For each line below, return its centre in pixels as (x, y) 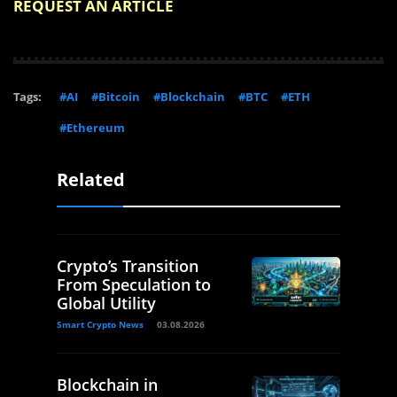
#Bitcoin (116, 97)
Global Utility (106, 304)
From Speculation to (134, 285)
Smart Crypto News (100, 325)
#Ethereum (92, 128)
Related (91, 180)
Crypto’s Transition (128, 266)
